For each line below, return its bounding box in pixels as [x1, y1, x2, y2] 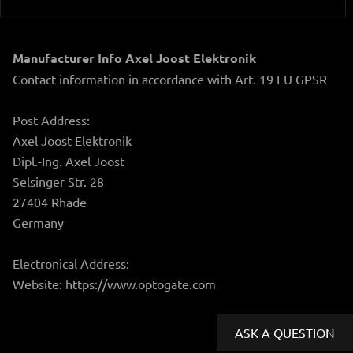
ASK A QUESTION [231, 324, 338, 340]
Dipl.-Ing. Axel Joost [13, 152, 124, 169]
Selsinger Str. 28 [13, 173, 104, 189]
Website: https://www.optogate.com [13, 275, 216, 292]
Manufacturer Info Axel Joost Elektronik [13, 49, 256, 66]
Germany [13, 214, 64, 230]
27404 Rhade [13, 193, 87, 210]
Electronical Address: [13, 255, 129, 271]
